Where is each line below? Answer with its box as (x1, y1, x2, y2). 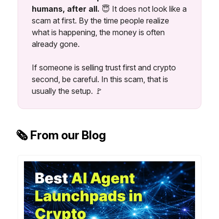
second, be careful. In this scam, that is (32, 74, 168, 84)
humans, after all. (32, 3, 102, 14)
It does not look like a (112, 3, 187, 14)
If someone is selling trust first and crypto (32, 62, 176, 72)
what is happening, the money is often (32, 27, 165, 37)
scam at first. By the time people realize (32, 15, 169, 25)
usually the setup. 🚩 (32, 86, 103, 96)
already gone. (32, 39, 80, 49)
